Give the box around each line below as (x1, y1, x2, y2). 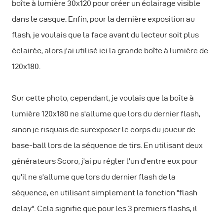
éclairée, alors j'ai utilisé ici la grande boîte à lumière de (12, 46, 208, 55)
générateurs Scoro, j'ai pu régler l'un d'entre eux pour (12, 157, 198, 166)
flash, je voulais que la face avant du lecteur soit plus (12, 31, 199, 39)
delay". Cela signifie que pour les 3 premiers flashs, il (12, 204, 197, 213)
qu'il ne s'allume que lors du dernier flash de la (12, 173, 176, 182)
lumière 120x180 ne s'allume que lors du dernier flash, (12, 110, 200, 118)
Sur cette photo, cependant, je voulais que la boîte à (12, 94, 194, 103)
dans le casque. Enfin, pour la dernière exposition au (12, 15, 195, 24)
